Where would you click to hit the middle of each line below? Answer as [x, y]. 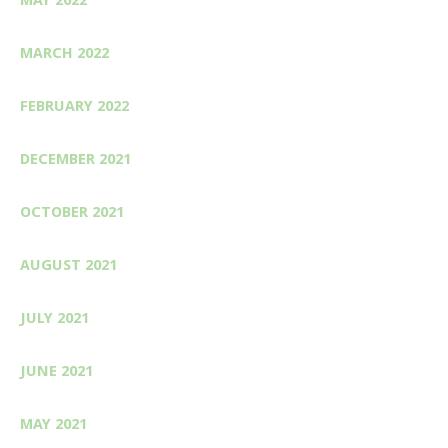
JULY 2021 [54, 317]
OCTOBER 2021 [72, 211]
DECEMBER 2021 [75, 158]
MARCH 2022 [64, 52]
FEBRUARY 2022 [74, 105]
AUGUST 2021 [68, 264]
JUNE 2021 [56, 370]
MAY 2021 [53, 423]
